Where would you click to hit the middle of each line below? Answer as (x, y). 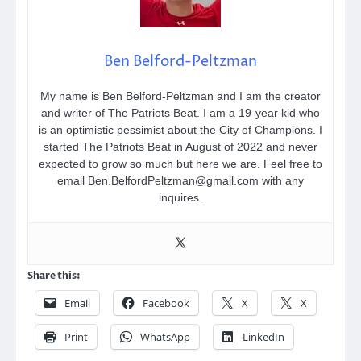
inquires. (180, 198)
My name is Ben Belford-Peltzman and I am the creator (180, 96)
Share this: (54, 276)
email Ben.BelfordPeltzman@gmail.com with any (180, 181)
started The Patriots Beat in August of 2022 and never (180, 147)
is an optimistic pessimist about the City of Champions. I (180, 130)
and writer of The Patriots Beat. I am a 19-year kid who (180, 113)
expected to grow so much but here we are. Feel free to (180, 164)
